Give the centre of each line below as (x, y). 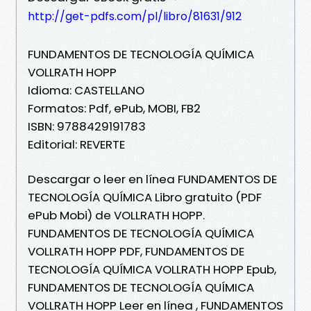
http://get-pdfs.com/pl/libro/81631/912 (135, 16)
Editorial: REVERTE (76, 144)
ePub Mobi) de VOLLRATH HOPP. (116, 215)
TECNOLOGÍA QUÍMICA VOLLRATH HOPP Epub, (152, 269)
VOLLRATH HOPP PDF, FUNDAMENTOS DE (136, 251)
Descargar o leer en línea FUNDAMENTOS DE (152, 179)
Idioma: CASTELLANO (86, 90)
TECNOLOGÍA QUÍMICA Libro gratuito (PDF (145, 197)
